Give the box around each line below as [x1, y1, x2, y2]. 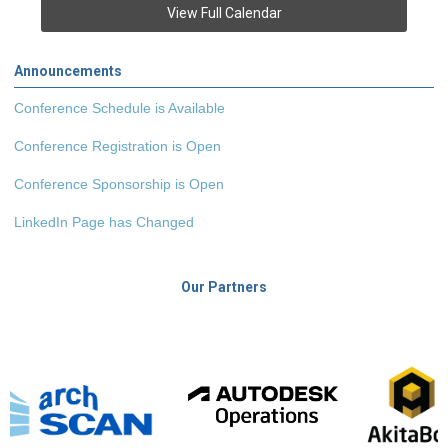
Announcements [14, 63, 122, 80]
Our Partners [181, 279, 267, 296]
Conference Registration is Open [14, 138, 221, 155]
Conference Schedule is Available [14, 100, 225, 117]
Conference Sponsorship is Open [14, 176, 224, 193]
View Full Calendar [166, 5, 282, 22]
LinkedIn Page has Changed [14, 214, 194, 231]
